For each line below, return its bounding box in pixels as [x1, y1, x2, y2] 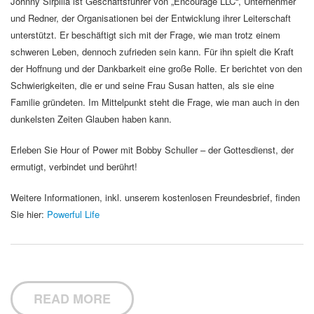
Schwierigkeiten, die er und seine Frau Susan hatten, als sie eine [11, 78, 274, 93]
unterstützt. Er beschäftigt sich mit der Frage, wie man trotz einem [11, 28, 280, 42]
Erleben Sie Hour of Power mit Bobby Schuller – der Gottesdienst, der [11, 143, 294, 157]
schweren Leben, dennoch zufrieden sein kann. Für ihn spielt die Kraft [11, 45, 294, 59]
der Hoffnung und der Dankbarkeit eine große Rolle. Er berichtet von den [11, 62, 302, 76]
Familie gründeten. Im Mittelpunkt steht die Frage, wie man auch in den [11, 95, 299, 109]
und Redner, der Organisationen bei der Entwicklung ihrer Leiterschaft [11, 11, 291, 25]
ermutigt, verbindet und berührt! [11, 160, 137, 174]
